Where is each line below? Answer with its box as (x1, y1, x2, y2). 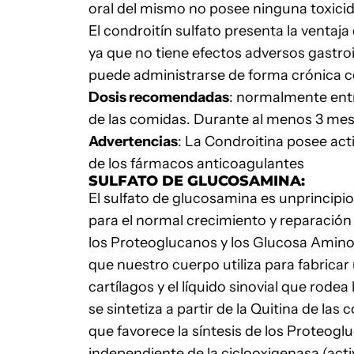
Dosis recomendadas (88, 88, 229, 106)
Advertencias (88, 133, 178, 150)
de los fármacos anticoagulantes (88, 155, 304, 172)
